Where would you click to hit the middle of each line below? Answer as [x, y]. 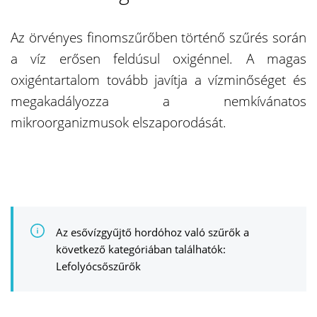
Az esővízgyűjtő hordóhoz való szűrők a [152, 232]
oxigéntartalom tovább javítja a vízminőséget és [158, 80]
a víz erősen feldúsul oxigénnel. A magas [158, 58]
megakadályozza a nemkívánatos [158, 101]
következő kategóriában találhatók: [141, 249]
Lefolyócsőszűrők [98, 266]
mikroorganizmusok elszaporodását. [119, 122]
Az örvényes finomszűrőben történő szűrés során [158, 37]
